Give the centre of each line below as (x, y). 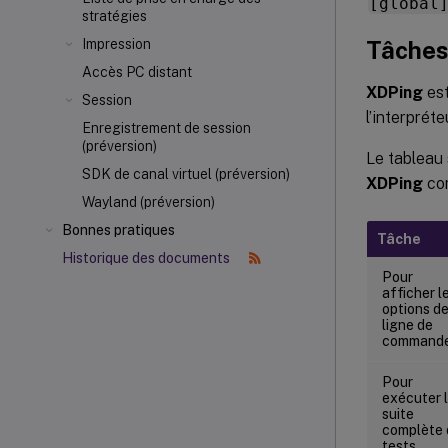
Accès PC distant (137, 72)
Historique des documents (147, 258)
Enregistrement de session (166, 128)
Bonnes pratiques (118, 230)
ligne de (407, 324)
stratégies (114, 16)
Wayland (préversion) (148, 202)
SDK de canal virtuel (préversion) (186, 174)
